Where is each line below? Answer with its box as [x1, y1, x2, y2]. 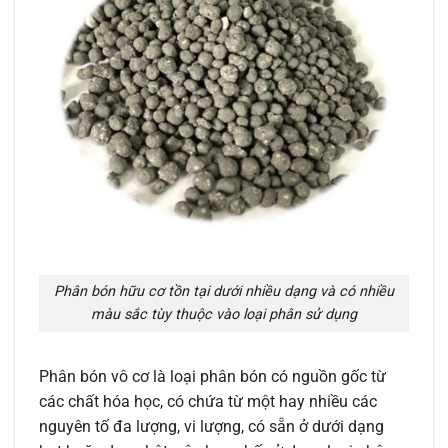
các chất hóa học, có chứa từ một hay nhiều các [39, 392, 377, 412]
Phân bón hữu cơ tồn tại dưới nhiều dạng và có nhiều [54, 283, 394, 301]
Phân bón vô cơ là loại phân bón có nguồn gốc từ [39, 367, 386, 387]
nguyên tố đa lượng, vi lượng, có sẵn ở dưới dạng [39, 417, 384, 437]
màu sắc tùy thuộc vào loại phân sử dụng [91, 306, 357, 324]
